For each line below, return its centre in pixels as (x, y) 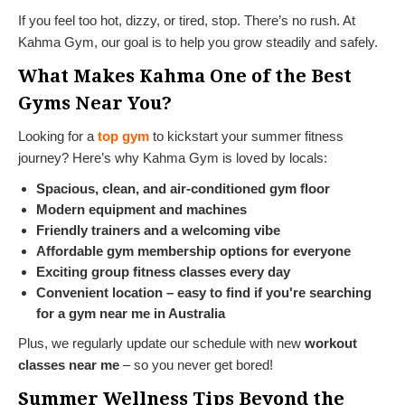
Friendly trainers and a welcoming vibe (158, 230)
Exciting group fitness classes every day (163, 271)
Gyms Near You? (95, 103)
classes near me (69, 364)
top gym (123, 136)
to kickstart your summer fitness (246, 136)
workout (331, 343)
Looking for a (56, 136)
